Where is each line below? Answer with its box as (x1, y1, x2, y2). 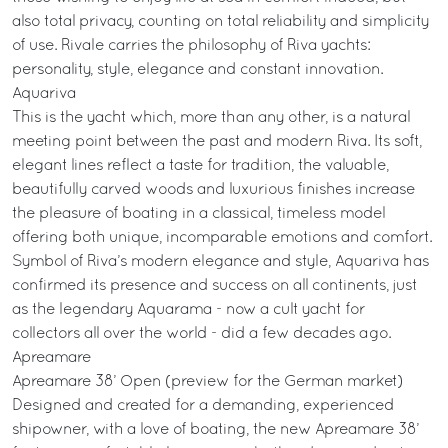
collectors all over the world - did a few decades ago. (12, 327, 391, 341)
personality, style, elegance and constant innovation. (12, 63, 383, 77)
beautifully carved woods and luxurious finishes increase (12, 183, 415, 197)
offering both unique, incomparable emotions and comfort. (12, 231, 432, 245)
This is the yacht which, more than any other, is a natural (12, 111, 410, 125)
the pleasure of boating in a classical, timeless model (12, 207, 385, 221)
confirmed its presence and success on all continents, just (12, 279, 417, 293)
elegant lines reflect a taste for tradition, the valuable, (12, 159, 389, 173)
